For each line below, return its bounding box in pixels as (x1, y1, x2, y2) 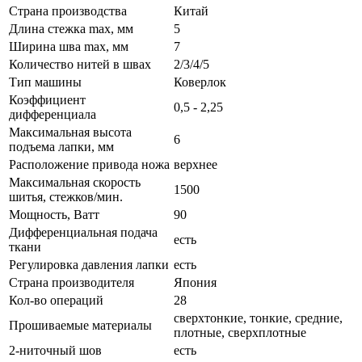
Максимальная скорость (9, 175, 141, 190)
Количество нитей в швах (9, 57, 151, 72)
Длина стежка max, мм (9, 22, 133, 36)
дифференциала (9, 107, 96, 122)
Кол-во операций (9, 293, 103, 308)
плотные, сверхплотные (174, 326, 306, 340)
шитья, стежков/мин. (9, 190, 123, 204)
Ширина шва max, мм (9, 40, 128, 54)
